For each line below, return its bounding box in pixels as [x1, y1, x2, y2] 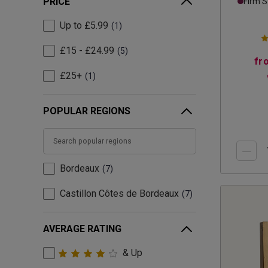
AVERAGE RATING [43, 223, 121, 235]
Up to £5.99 [60, 20, 108, 32]
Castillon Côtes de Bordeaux [60, 188, 179, 200]
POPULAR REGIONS [43, 105, 130, 117]
